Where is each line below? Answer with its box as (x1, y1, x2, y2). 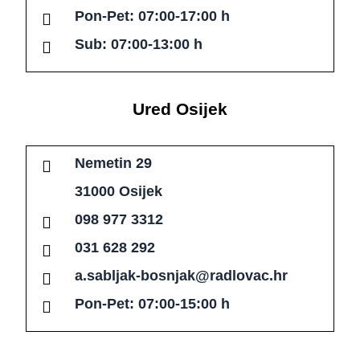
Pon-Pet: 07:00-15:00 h (75, 296, 230, 313)
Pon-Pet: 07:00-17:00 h (75, 8, 230, 25)
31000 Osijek (75, 183, 162, 200)
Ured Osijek (133, 100, 227, 119)
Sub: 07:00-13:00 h (75, 36, 202, 53)
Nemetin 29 (75, 155, 152, 172)
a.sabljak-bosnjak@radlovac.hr (75, 268, 288, 284)
